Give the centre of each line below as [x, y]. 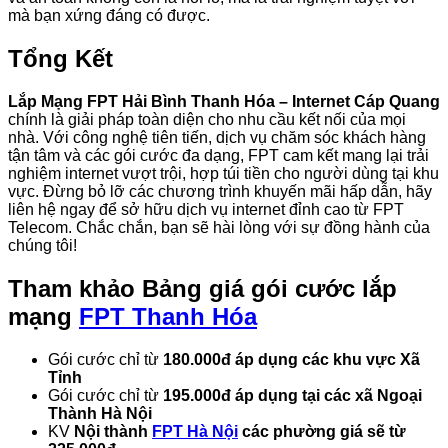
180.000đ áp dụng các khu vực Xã [289, 359]
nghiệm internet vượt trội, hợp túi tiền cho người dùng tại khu [223, 173]
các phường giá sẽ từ [322, 431]
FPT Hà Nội [195, 431]
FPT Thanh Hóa [168, 316]
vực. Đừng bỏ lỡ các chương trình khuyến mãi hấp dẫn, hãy [220, 191]
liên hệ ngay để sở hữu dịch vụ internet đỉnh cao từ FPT [206, 209]
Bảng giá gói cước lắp [269, 288]
